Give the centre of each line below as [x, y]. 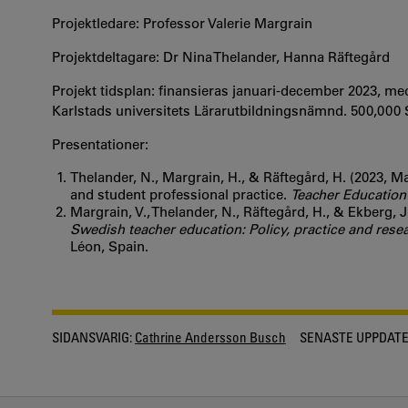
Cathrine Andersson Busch [210, 337]
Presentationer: [100, 144]
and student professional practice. [180, 194]
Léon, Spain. [109, 246]
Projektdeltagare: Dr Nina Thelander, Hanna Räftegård [221, 57]
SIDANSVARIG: [92, 337]
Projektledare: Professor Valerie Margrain [182, 23]
